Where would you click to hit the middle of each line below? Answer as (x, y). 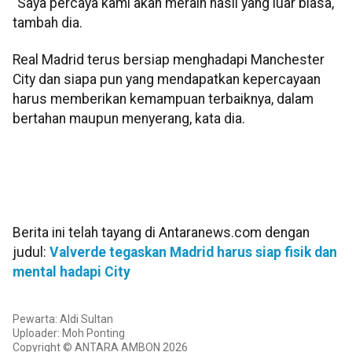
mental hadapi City (71, 272)
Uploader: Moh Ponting (69, 334)
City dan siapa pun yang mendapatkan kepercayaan (167, 80)
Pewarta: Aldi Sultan (63, 319)
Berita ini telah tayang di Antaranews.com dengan (161, 233)
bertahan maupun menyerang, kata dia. (129, 119)
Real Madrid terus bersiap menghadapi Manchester (169, 60)
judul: (31, 253)
